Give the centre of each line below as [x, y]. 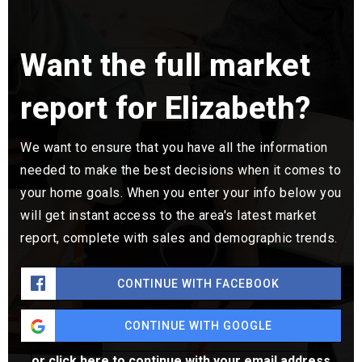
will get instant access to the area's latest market [168, 215]
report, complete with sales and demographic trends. [179, 238]
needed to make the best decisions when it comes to [181, 170]
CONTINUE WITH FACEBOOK [198, 284]
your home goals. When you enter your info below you [181, 193]
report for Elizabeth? [166, 108]
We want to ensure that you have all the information [174, 147]
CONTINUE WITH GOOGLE [198, 326]
